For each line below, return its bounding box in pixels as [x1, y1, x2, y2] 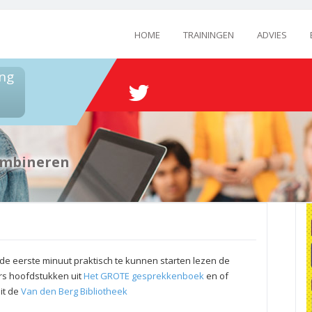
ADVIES [257, 29, 287, 41]
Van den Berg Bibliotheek [21, 285, 127, 297]
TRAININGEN [183, 29, 234, 41]
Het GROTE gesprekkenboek [84, 270, 204, 282]
